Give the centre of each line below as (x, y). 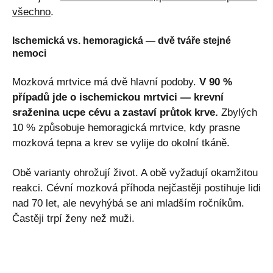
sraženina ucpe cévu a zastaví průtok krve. (115, 112)
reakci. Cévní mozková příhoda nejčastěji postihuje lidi (136, 188)
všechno (31, 12)
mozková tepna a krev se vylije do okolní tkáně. (121, 143)
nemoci (29, 53)
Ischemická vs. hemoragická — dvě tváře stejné (122, 40)
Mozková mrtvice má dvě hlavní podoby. (106, 82)
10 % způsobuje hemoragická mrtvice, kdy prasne (126, 127)
